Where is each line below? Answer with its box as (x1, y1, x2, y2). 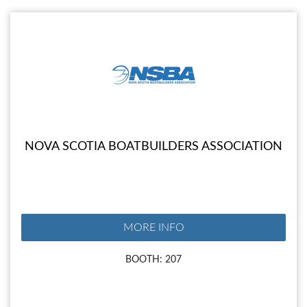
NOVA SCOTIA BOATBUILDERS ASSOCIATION (25, 140, 282, 153)
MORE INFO (123, 222, 184, 234)
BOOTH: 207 (125, 254, 182, 265)
